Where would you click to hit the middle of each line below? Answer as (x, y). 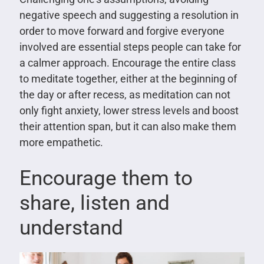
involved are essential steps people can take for (130, 47)
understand (71, 227)
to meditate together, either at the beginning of (128, 78)
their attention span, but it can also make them (128, 126)
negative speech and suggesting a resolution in (129, 15)
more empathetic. (61, 142)
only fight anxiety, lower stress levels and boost (129, 110)
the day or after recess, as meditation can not (125, 94)
